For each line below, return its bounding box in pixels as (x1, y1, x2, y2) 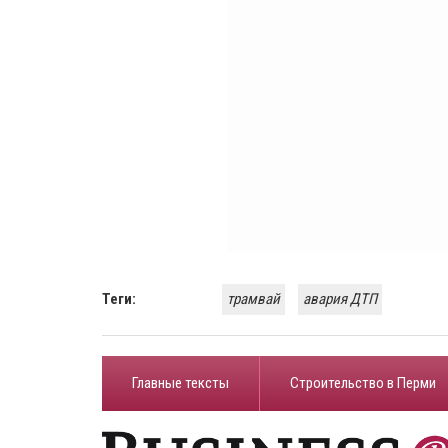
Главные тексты (132, 374, 229, 392)
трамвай (227, 290, 280, 308)
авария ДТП (303, 290, 377, 308)
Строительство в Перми (290, 374, 436, 392)
